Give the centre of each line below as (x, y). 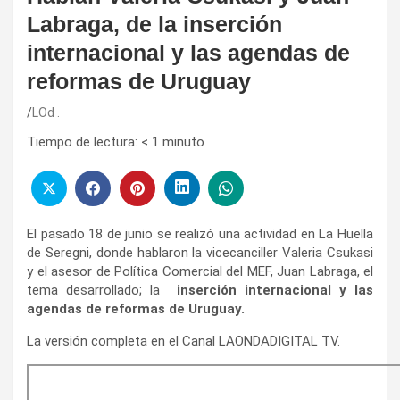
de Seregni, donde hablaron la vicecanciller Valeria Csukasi (200, 252)
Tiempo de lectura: (82, 142)
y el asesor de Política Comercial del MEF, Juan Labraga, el (200, 271)
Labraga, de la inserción (154, 25)
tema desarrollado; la (102, 290)
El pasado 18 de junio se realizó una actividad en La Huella (200, 233)
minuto (183, 142)
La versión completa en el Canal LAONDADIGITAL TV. (183, 341)
